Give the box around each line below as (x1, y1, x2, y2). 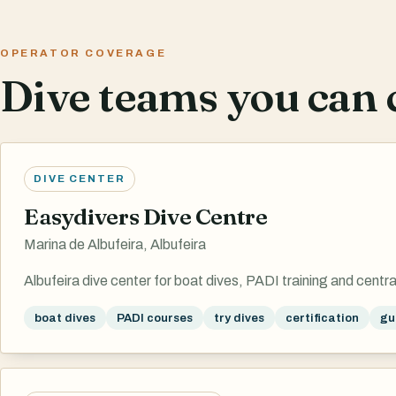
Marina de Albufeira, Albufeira (24, 236, 206, 252)
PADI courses (117, 310, 193, 324)
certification (286, 310, 359, 324)
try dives (214, 310, 264, 324)
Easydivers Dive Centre (24, 202, 268, 231)
